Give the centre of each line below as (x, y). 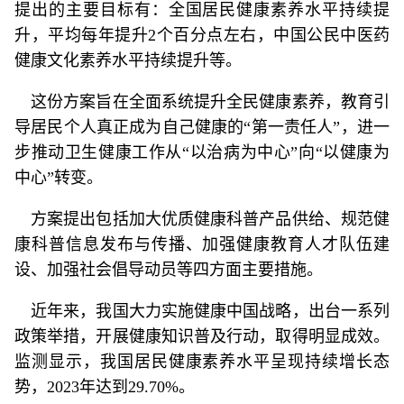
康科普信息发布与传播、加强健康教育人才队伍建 (202, 244)
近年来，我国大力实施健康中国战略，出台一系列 (202, 311)
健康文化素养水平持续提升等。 (128, 60)
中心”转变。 (59, 178)
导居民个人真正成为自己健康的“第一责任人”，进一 (202, 127)
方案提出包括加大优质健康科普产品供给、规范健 (202, 219)
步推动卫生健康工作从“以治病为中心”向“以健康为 (202, 152)
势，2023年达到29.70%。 (105, 387)
